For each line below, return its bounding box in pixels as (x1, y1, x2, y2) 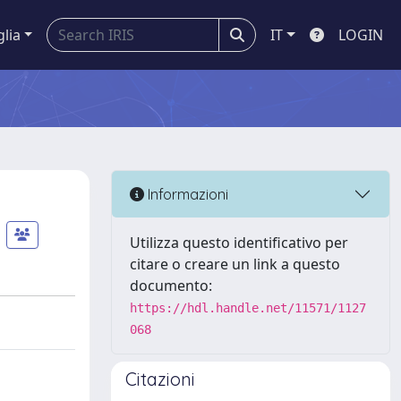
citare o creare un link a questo (130, 254, 340, 274)
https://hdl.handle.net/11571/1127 (130, 301, 366, 315)
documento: (130, 276, 212, 295)
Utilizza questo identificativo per (130, 233, 348, 252)
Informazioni (144, 184, 228, 203)
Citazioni (125, 368, 195, 390)
